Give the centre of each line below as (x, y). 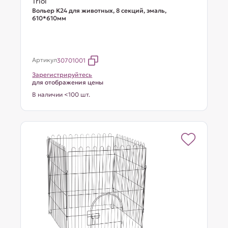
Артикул (45, 60)
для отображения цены (68, 82)
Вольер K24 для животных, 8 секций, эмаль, (99, 10)
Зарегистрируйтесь (62, 75)
